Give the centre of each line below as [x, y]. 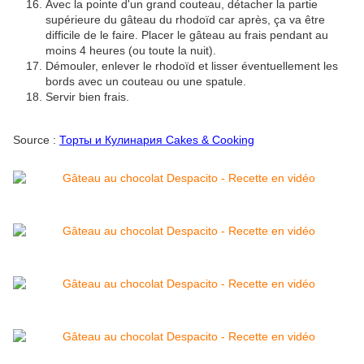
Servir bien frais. [87, 97]
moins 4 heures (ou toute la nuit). [131, 51]
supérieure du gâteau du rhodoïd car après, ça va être [185, 20]
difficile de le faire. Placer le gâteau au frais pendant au [187, 35]
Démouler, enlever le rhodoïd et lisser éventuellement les [192, 66]
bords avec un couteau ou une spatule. [146, 82]
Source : [36, 140]
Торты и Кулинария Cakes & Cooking [157, 140]
